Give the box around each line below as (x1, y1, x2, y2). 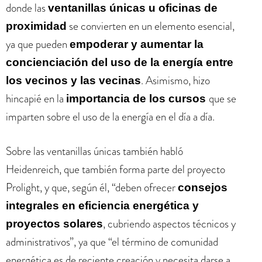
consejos (178, 181, 227, 194)
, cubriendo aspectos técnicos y (103, 216, 236, 232)
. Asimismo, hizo (141, 72, 210, 88)
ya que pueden (6, 36, 70, 52)
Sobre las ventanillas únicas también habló (6, 143, 183, 159)
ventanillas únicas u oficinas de (48, 1, 218, 14)
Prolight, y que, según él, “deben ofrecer (6, 180, 178, 195)
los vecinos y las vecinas (6, 74, 141, 87)
